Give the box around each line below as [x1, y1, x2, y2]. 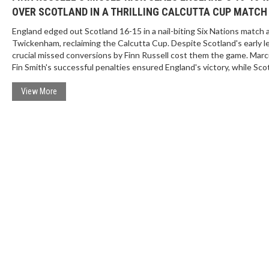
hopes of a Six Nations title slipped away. [11, 74, 163, 84]
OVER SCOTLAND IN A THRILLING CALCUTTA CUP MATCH [11, 5, 267, 18]
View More [20, 86, 57, 96]
